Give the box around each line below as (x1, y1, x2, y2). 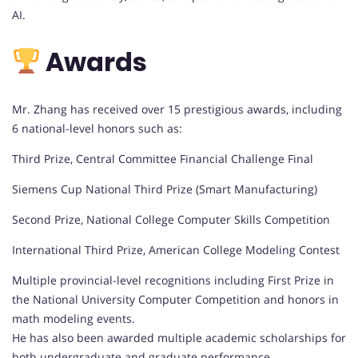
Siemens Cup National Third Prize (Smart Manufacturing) (12, 181, 317, 197)
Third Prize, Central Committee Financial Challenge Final (12, 150, 313, 166)
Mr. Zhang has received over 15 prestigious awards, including (12, 101, 342, 117)
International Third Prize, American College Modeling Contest (12, 241, 340, 257)
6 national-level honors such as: (12, 120, 182, 136)
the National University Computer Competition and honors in (12, 291, 339, 307)
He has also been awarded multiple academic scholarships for (12, 329, 346, 345)
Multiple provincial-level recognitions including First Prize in (12, 272, 334, 288)
